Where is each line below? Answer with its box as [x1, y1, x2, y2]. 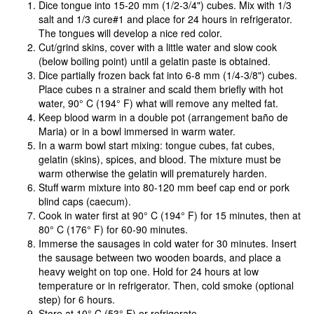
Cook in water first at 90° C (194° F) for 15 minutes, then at [39, 208, 301, 222]
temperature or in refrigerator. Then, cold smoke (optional [39, 278, 294, 292]
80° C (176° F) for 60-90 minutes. [39, 222, 188, 236]
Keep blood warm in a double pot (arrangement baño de [39, 110, 288, 124]
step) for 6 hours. [39, 292, 115, 306]
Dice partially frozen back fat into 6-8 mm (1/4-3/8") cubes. [39, 68, 297, 82]
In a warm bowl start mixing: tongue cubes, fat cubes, [39, 138, 275, 152]
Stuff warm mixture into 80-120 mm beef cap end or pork [39, 180, 289, 194]
